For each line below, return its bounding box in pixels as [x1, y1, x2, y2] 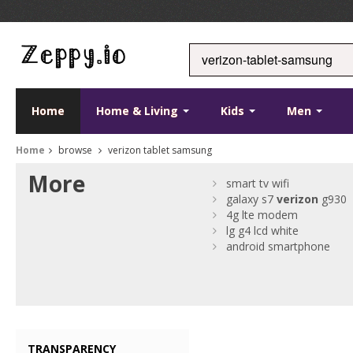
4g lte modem [226, 207, 299, 222]
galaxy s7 [226, 191, 277, 206]
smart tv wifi [226, 176, 290, 191]
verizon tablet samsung [106, 143, 212, 157]
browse [56, 143, 95, 157]
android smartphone [226, 239, 331, 254]
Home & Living [96, 103, 181, 118]
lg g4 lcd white [226, 223, 299, 238]
